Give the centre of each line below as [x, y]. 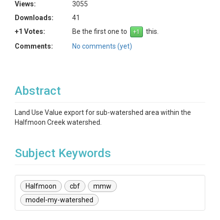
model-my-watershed [59, 200]
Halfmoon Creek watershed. [58, 122]
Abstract [38, 91]
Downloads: [34, 18]
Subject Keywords [63, 153]
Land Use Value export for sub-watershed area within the [103, 112]
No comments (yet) [102, 46]
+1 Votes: [30, 31]
